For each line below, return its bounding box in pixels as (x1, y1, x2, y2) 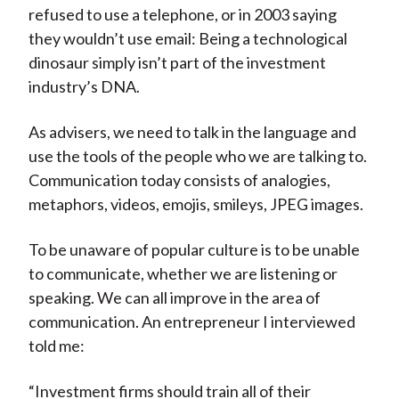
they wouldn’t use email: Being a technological (28, 28, 347, 49)
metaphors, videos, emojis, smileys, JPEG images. (28, 194, 363, 215)
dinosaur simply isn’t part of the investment (28, 53, 326, 73)
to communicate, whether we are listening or (28, 264, 338, 284)
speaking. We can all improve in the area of (28, 288, 321, 308)
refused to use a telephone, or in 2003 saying (28, 4, 337, 25)
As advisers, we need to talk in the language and (28, 122, 356, 142)
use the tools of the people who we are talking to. (28, 146, 367, 167)
